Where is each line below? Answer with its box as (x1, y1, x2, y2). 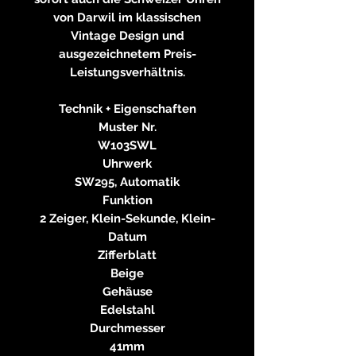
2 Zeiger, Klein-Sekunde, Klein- (39, 211, 215, 226)
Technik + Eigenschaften (58, 101, 196, 116)
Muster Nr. (98, 119, 157, 134)
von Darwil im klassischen (53, 10, 201, 25)
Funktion (102, 192, 153, 207)
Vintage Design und (70, 28, 184, 43)
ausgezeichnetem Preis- (58, 46, 196, 61)
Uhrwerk (103, 156, 152, 171)
